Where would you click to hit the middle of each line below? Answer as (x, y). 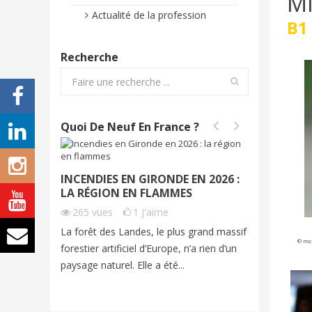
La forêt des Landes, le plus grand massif (154, 232)
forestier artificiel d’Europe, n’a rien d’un (149, 248)
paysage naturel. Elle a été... (123, 265)
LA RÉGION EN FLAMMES (126, 193)
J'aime (155, 212)
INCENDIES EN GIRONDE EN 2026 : (150, 179)
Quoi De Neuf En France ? (130, 127)
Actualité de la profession (149, 15)
